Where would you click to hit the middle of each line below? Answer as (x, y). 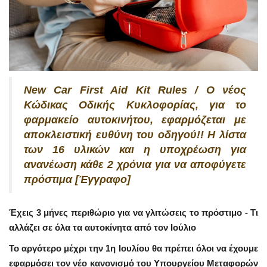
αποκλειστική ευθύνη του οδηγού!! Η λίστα (135, 134)
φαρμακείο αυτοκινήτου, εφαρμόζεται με (135, 119)
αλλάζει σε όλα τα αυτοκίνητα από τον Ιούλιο (103, 227)
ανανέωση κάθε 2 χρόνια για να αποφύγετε (135, 164)
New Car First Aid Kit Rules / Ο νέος (135, 90)
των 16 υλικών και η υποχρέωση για (135, 149)
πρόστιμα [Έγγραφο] (77, 179)
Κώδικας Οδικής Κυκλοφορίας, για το (135, 105)
